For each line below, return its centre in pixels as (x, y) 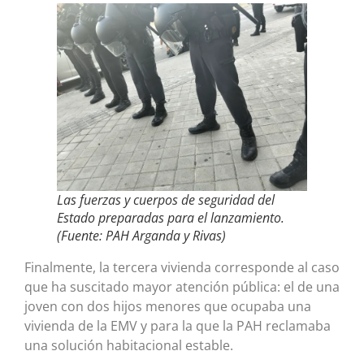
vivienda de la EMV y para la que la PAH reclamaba (178, 325)
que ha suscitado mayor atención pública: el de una (182, 286)
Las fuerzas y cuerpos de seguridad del (166, 199)
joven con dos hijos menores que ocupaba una (168, 306)
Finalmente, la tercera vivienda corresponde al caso (182, 267)
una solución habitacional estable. (129, 345)
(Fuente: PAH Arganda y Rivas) (141, 235)
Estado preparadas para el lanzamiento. (171, 217)
